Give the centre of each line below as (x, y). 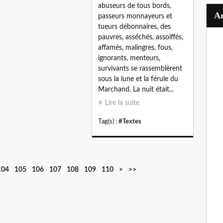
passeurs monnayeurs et (135, 16)
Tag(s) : (108, 121)
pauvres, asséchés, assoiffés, (141, 37)
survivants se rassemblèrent (140, 68)
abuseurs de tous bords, (135, 6)
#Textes (130, 121)
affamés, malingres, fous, (135, 48)
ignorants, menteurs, (129, 58)
